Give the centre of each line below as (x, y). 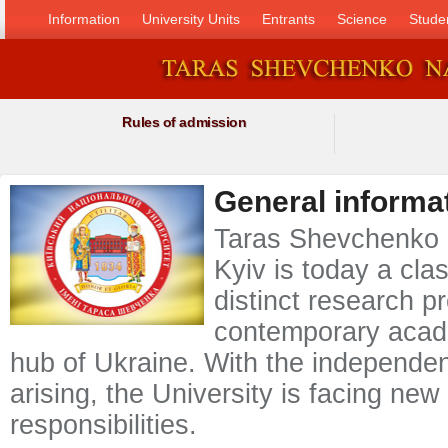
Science (362, 19)
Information (84, 19)
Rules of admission (184, 122)
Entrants (288, 19)
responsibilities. (103, 425)
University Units (191, 19)
